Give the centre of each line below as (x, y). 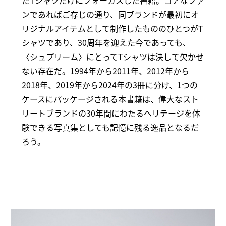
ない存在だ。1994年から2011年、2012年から (105, 71)
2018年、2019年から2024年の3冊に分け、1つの (109, 85)
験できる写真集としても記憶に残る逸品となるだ (110, 127)
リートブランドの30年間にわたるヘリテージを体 (111, 113)
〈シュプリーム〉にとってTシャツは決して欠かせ (112, 57)
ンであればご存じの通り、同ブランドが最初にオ (110, 14)
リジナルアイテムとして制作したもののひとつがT (112, 29)
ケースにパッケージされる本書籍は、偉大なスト (110, 99)
